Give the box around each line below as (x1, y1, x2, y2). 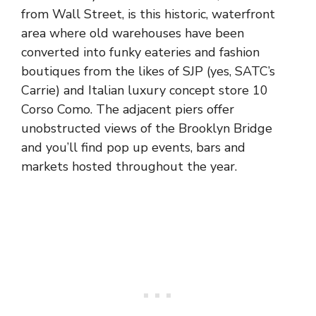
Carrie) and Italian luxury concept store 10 (21, 81, 268, 99)
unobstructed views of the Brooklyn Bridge (21, 119, 272, 137)
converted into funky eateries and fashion (21, 43, 260, 61)
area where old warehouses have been (21, 24, 244, 42)
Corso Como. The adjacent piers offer (21, 100, 234, 118)
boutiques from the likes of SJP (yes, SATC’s (21, 62, 275, 80)
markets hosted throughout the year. (21, 157, 237, 175)
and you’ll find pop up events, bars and (21, 138, 245, 156)
